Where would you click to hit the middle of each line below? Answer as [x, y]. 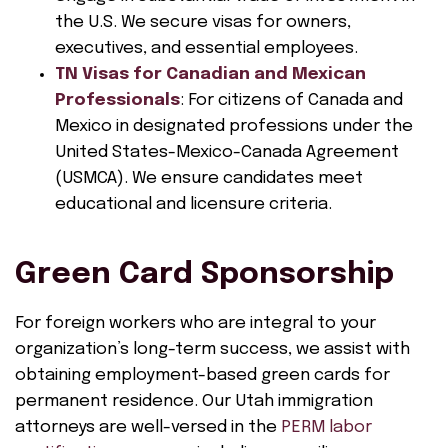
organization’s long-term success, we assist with [212, 349]
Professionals [117, 100]
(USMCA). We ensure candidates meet [209, 178]
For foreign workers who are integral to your [195, 323]
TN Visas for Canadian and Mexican [210, 74]
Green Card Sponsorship [204, 274]
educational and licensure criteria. [193, 204]
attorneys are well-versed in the [148, 427]
